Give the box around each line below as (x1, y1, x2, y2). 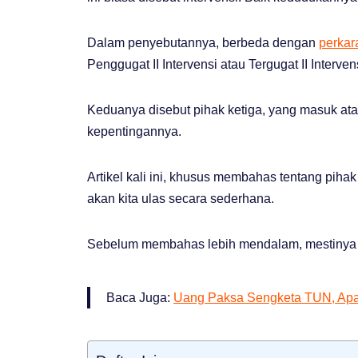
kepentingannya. (87, 124, 181, 138)
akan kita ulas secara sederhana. (87, 191, 274, 205)
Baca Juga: (106, 290, 173, 304)
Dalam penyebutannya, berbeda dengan (87, 35, 319, 50)
